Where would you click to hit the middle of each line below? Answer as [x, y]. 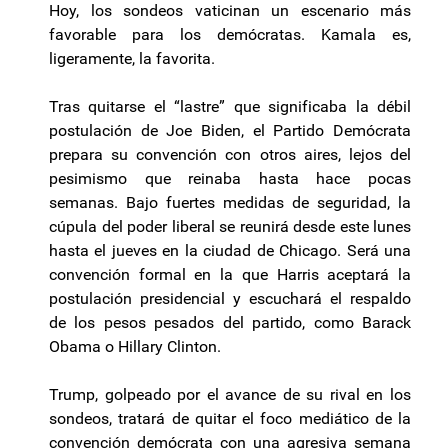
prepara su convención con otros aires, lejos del [230, 155]
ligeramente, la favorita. [132, 59]
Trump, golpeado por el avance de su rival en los [230, 395]
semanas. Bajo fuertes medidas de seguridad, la [230, 203]
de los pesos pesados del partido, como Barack [230, 323]
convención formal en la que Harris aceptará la [230, 275]
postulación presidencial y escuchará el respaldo [230, 299]
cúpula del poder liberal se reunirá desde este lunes [230, 227]
